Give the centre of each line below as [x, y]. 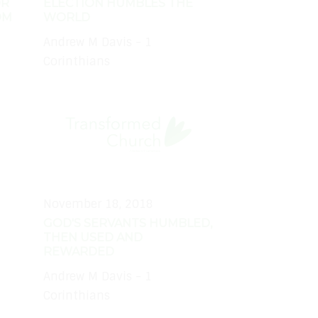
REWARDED [79, 252]
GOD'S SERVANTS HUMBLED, [128, 224]
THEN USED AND [93, 238]
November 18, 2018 [98, 204]
